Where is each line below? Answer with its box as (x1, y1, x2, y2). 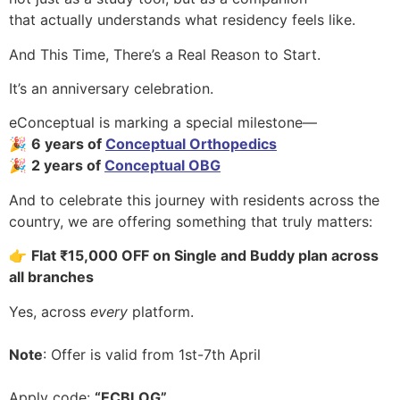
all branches (9, 268, 94, 287)
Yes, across (9, 302, 90, 321)
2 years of (31, 156, 104, 175)
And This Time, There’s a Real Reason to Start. (9, 45, 325, 63)
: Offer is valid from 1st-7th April (43, 345, 265, 363)
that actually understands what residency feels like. (9, 11, 360, 29)
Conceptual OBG (104, 156, 221, 175)
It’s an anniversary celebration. (9, 79, 218, 98)
